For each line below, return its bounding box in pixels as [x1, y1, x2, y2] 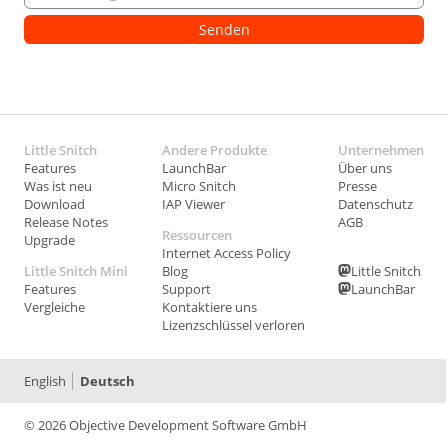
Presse [338, 176, 377, 195]
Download [24, 194, 85, 213]
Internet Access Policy [161, 243, 291, 262]
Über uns [338, 158, 392, 177]
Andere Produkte [161, 140, 267, 159]
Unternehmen [338, 140, 424, 159]
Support [161, 279, 211, 298]
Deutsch [79, 372, 135, 391]
